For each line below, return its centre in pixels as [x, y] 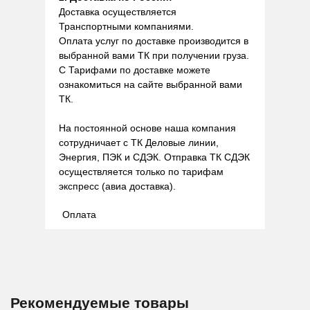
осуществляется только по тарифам [141, 172]
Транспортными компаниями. [126, 26]
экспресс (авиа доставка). [117, 186]
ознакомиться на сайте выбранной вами [151, 84]
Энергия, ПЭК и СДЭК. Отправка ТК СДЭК [154, 157]
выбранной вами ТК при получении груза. [154, 55]
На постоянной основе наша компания [147, 128]
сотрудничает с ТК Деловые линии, [139, 143]
